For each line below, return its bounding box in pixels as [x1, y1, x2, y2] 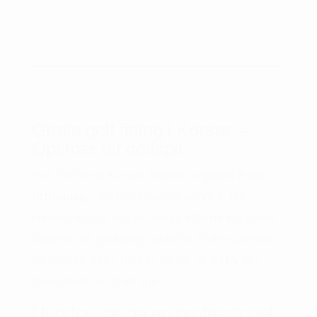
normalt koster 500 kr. [31, 211, 148, 224]
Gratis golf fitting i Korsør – [31, 120, 247, 141]
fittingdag [31, 190, 86, 203]
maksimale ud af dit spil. [31, 275, 161, 288]
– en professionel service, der [86, 190, 247, 203]
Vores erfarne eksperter [151, 211, 277, 224]
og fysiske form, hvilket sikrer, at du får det [31, 253, 260, 267]
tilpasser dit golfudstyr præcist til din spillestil [31, 232, 272, 246]
